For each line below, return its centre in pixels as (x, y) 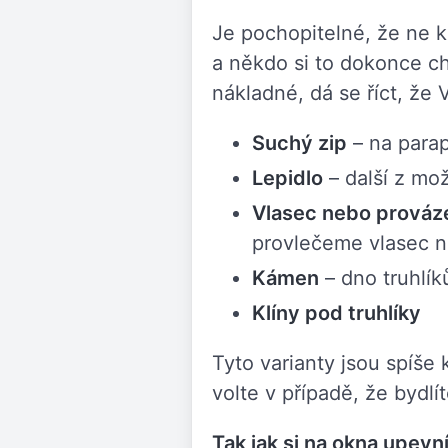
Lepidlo (287, 177)
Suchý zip (299, 142)
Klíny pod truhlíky (336, 312)
